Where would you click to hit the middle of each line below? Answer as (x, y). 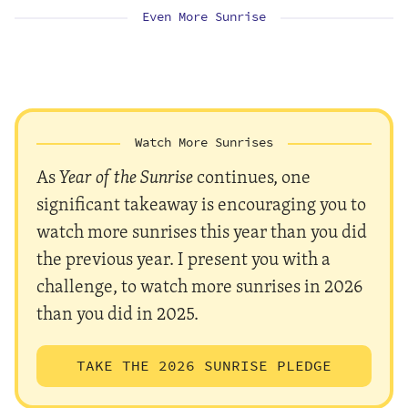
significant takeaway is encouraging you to (201, 203)
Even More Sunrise (204, 16)
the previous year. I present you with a (184, 258)
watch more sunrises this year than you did (202, 230)
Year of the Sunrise (126, 176)
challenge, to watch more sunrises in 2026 (199, 285)
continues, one (252, 176)
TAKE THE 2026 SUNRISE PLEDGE (204, 365)
